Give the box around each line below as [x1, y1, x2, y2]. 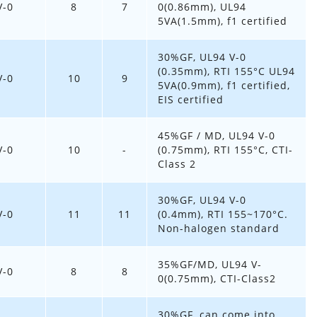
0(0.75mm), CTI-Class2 [158, 272, 276, 286]
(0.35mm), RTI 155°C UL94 [158, 64, 295, 79]
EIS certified [158, 93, 224, 107]
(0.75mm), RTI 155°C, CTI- [158, 143, 293, 157]
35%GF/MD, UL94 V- [158, 258, 262, 272]
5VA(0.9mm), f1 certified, [158, 79, 290, 93]
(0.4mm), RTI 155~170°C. [158, 207, 288, 221]
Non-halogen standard [158, 221, 279, 236]
